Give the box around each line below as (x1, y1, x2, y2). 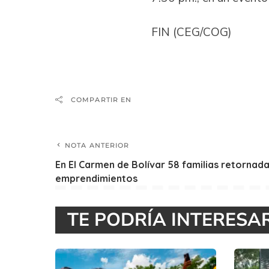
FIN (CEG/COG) (151, 25, 232, 41)
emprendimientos (55, 172, 138, 184)
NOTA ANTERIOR (65, 141, 130, 150)
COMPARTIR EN (71, 95, 132, 104)
